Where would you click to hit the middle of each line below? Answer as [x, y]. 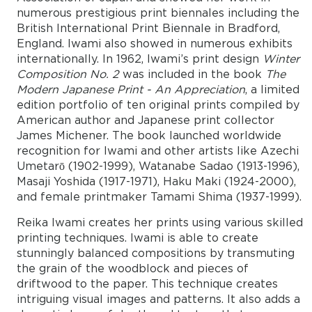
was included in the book [194, 75]
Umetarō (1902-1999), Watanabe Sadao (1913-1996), [158, 167]
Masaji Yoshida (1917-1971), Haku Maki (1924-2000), [156, 182]
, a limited [272, 91]
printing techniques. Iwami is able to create [137, 239]
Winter [281, 60]
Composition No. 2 [69, 75]
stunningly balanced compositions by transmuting [155, 254]
